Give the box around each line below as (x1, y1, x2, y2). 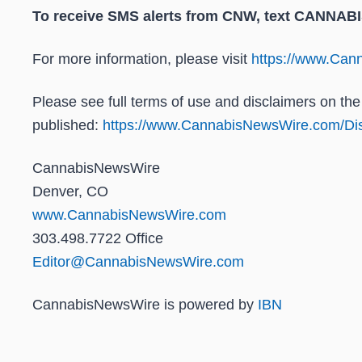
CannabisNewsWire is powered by (32, 297, 258, 314)
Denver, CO (32, 183, 108, 200)
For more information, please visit (32, 51, 251, 68)
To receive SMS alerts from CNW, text (32, 8, 294, 25)
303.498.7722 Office (32, 230, 163, 247)
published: (32, 117, 103, 134)
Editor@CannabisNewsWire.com (32, 254, 244, 271)
